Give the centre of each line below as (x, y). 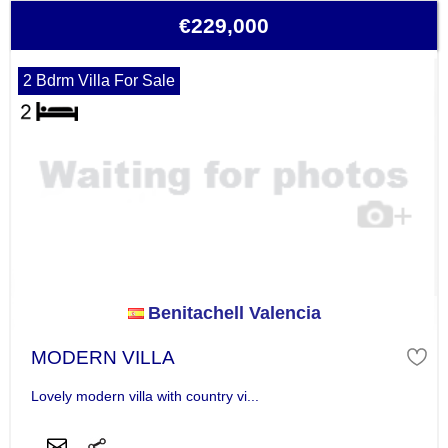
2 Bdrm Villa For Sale (98, 81)
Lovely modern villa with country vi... (144, 395)
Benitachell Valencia (234, 313)
